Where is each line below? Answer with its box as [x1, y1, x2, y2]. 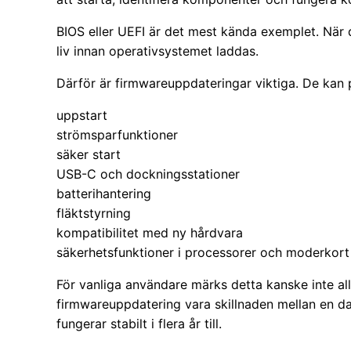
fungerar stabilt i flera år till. [56, 316, 222, 332]
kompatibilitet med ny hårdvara [56, 225, 243, 241]
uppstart [56, 107, 107, 124]
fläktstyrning [56, 205, 131, 222]
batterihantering [56, 186, 151, 202]
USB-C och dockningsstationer [56, 166, 240, 183]
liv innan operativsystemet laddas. [56, 43, 259, 60]
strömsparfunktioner [56, 127, 178, 143]
